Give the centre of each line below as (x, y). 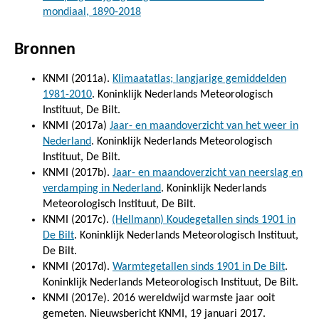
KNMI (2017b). (78, 173)
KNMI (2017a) (76, 126)
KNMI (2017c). (77, 220)
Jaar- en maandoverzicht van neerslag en (208, 173)
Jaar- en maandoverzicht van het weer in (204, 126)
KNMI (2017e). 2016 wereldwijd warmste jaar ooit (159, 298)
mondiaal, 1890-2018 (92, 12)
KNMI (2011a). (78, 79)
